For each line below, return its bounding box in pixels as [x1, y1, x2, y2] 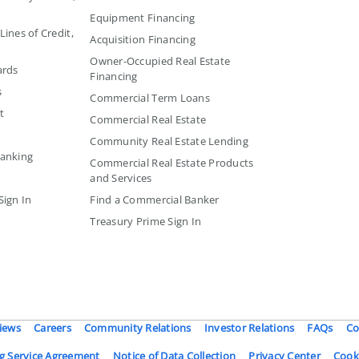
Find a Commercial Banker [90, 192, 220, 207]
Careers [33, 320, 71, 335]
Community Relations [83, 320, 192, 335]
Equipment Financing [90, 10, 196, 25]
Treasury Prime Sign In [90, 213, 202, 228]
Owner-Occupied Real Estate [90, 53, 231, 68]
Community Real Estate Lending [90, 133, 248, 148]
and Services [90, 170, 152, 185]
